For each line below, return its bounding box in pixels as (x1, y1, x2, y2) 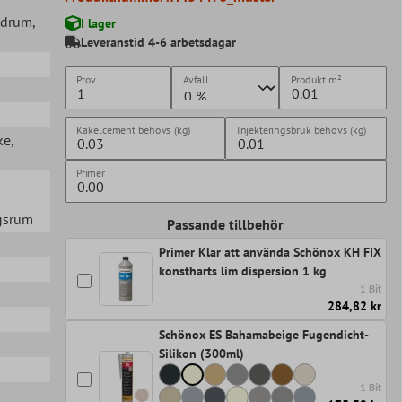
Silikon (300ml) (158, 345, 244, 362)
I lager (80, 14, 116, 31)
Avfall (183, 72, 210, 86)
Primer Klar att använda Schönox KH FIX (158, 243, 381, 260)
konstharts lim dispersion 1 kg (158, 262, 327, 279)
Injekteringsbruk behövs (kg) (237, 122, 367, 136)
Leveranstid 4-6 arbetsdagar (80, 33, 236, 50)
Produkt (291, 72, 327, 86)
